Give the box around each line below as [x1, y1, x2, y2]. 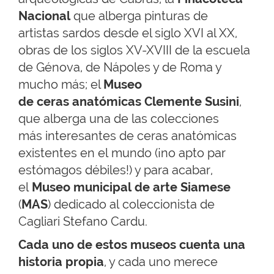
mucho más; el [18, 77, 103, 92]
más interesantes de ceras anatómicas [18, 128, 237, 144]
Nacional [18, 9, 70, 24]
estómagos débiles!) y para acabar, [18, 163, 213, 178]
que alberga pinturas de [70, 9, 208, 24]
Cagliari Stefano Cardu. [18, 214, 147, 229]
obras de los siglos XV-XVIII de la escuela [18, 43, 250, 58]
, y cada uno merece [104, 254, 218, 270]
